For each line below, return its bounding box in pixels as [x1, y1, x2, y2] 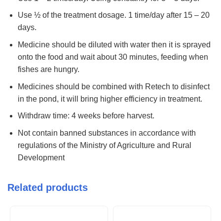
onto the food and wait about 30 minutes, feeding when [17, 53, 208, 62]
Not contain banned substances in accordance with [17, 128, 196, 137]
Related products [7, 182, 88, 193]
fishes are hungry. [17, 65, 79, 74]
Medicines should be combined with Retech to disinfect [17, 82, 210, 91]
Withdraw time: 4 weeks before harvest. [17, 111, 154, 120]
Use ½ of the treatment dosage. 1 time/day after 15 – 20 [17, 11, 210, 20]
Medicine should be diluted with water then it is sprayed [17, 40, 211, 49]
